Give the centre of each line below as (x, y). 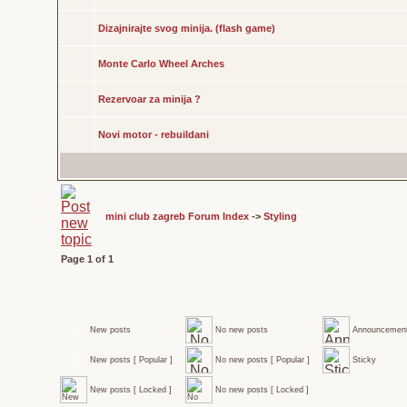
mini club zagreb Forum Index (177, 216)
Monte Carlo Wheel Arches (161, 64)
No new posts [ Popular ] (263, 360)
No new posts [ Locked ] (262, 390)
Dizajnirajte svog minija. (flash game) (187, 28)
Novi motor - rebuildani (154, 134)
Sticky (364, 360)
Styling (280, 216)
